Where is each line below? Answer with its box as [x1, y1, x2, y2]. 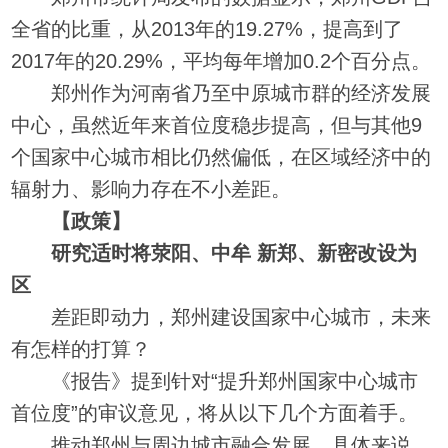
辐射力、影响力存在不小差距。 [11, 177, 292, 200]
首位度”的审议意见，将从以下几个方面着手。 [11, 401, 419, 424]
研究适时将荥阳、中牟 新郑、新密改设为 [51, 241, 418, 264]
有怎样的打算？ [11, 337, 152, 360]
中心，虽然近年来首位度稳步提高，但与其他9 [11, 113, 423, 136]
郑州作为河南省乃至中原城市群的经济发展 [11, 81, 432, 104]
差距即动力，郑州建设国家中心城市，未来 [11, 305, 432, 328]
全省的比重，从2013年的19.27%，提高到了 [11, 17, 404, 40]
